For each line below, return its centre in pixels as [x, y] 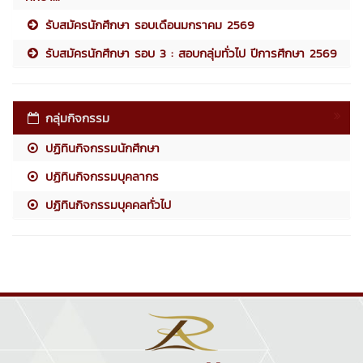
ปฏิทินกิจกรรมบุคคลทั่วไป [106, 204]
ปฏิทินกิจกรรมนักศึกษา [100, 147]
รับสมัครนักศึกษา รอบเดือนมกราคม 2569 [148, 24]
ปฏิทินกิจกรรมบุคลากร [100, 176]
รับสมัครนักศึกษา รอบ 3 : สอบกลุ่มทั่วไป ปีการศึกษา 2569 [189, 53]
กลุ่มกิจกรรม [78, 117]
